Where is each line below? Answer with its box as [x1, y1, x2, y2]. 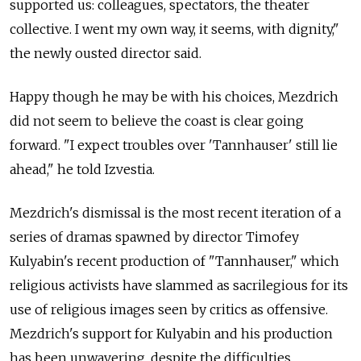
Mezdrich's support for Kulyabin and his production [10, 326, 333, 342]
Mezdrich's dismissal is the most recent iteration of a [10, 205, 341, 222]
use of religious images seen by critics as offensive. [10, 301, 328, 318]
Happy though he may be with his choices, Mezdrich [10, 89, 338, 106]
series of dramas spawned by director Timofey [10, 229, 299, 246]
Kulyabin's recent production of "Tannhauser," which [10, 253, 339, 270]
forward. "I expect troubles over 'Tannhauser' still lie [10, 137, 338, 154]
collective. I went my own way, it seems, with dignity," [10, 21, 339, 38]
